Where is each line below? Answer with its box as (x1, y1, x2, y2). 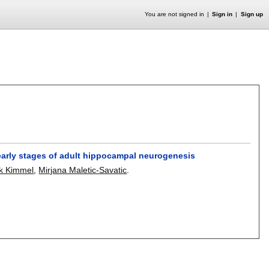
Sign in (212, 11, 233, 17)
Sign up (240, 11, 263, 17)
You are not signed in (144, 11, 204, 17)
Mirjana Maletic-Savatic (38, 165, 127, 175)
